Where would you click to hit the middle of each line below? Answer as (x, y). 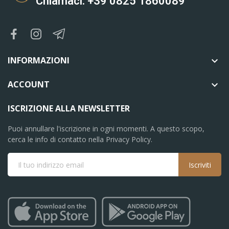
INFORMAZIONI (39, 60)
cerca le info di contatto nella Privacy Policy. (80, 139)
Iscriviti (200, 165)
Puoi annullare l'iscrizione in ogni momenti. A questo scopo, (106, 129)
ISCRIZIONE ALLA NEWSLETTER (69, 108)
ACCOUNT (29, 84)
